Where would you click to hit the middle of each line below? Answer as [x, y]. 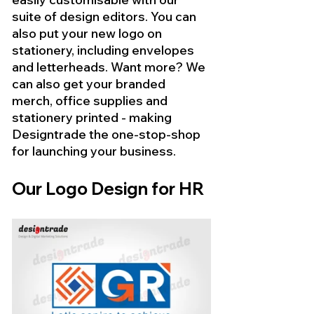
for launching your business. [94, 151]
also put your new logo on [88, 34]
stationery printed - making [93, 118]
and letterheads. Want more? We [110, 67]
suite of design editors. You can [105, 17]
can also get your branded [90, 84]
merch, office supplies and [91, 101]
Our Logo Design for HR [110, 189]
